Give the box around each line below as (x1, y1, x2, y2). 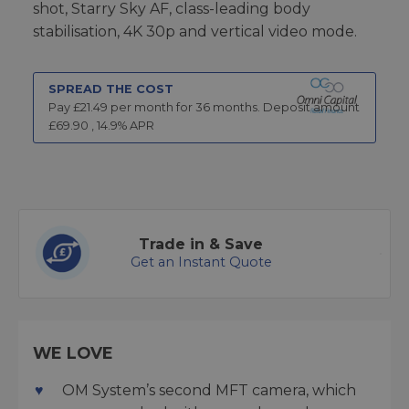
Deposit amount (263, 100, 360, 115)
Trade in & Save (139, 236, 263, 254)
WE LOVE (33, 343, 113, 363)
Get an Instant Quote (130, 254, 272, 271)
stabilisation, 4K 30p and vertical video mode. (33, 23, 357, 41)
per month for (108, 100, 195, 115)
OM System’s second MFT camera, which (62, 382, 356, 400)
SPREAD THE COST (48, 82, 173, 97)
